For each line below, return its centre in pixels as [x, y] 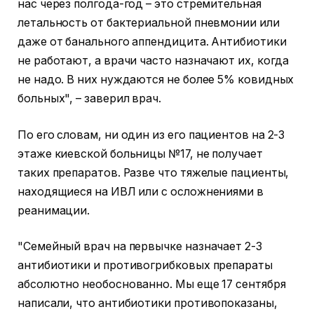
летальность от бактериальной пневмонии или [149, 23]
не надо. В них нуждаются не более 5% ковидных [156, 80]
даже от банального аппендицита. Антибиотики [152, 42]
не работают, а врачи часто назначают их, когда [153, 61]
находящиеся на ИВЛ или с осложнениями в [141, 191]
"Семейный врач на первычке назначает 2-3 [140, 247]
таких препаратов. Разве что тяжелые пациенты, [153, 172]
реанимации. [54, 210]
